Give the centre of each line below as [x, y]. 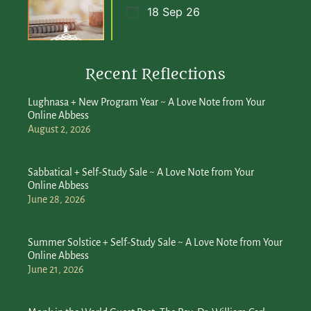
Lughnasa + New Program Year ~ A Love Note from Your [146, 102]
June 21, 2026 [56, 269]
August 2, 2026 [59, 129]
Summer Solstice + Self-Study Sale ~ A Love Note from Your [155, 242]
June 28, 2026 [57, 199]
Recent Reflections [155, 74]
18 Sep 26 [174, 11]
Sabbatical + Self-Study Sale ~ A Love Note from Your [141, 172]
